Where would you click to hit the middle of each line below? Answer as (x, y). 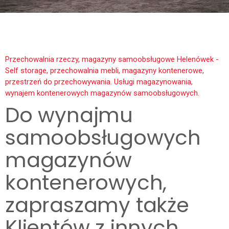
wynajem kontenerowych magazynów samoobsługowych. (102, 93)
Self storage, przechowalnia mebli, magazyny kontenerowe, (105, 70)
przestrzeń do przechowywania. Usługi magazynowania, (99, 82)
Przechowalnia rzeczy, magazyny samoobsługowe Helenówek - (112, 59)
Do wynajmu (69, 115)
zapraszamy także (97, 205)
